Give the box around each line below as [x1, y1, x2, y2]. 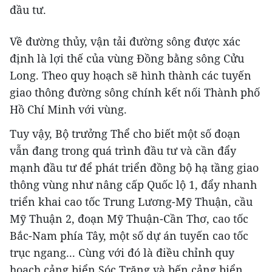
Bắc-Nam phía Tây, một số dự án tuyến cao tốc [10, 228, 248, 243]
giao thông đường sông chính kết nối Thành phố [10, 85, 260, 100]
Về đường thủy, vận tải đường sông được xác [10, 34, 240, 49]
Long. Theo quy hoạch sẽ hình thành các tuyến [10, 68, 251, 83]
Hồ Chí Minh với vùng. [10, 102, 127, 117]
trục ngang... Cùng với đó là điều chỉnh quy [10, 245, 234, 260]
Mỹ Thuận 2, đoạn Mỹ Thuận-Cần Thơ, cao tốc [10, 211, 248, 226]
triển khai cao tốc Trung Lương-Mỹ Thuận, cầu [10, 194, 253, 209]
